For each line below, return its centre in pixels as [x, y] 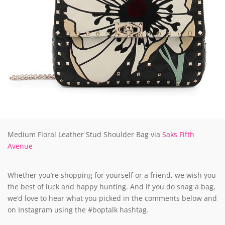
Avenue [20, 146]
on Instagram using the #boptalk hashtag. [78, 209]
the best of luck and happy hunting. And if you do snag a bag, [111, 186]
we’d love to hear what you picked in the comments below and [112, 198]
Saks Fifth [178, 134]
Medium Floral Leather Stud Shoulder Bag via [85, 134]
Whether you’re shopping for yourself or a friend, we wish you [112, 175]
